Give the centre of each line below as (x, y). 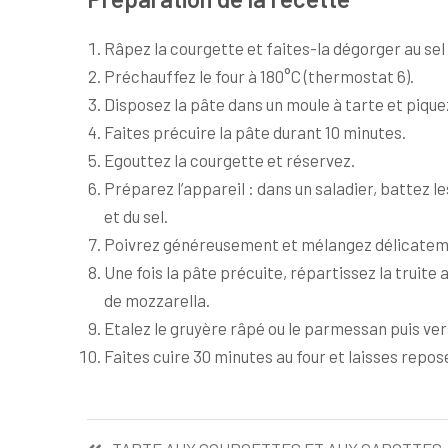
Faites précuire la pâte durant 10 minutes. (255, 132)
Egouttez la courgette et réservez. (229, 160)
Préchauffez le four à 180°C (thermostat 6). (259, 76)
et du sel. (136, 216)
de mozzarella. (157, 300)
